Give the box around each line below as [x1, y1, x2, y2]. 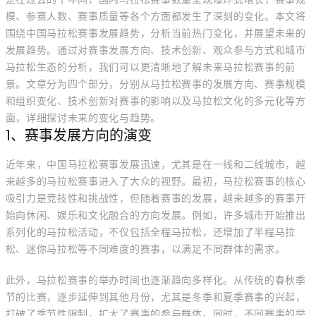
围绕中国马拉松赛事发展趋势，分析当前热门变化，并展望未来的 [5, 28, 306, 39]
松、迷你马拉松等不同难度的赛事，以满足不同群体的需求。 [5, 243, 286, 255]
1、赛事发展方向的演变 [5, 126, 152, 145]
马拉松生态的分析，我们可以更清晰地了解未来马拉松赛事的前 [5, 61, 296, 73]
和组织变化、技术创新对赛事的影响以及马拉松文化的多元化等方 [5, 95, 306, 107]
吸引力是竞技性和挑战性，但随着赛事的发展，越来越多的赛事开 [5, 193, 306, 204]
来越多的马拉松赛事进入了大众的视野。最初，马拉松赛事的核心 [5, 176, 306, 187]
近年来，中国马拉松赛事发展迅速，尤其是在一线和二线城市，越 [5, 159, 306, 170]
